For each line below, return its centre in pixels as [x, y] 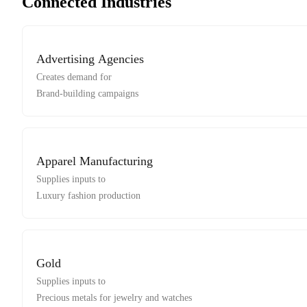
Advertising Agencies [90, 59]
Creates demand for [74, 77]
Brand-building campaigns [87, 94]
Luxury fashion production [88, 196]
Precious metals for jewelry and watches [114, 298]
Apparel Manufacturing [95, 161]
